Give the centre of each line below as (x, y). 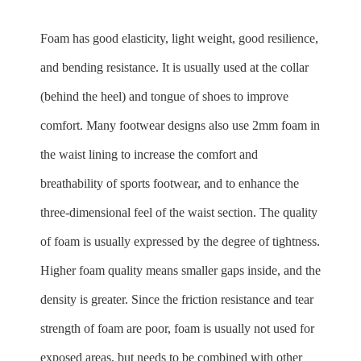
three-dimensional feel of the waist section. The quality (179, 212)
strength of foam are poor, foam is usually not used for (177, 328)
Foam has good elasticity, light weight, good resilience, (179, 38)
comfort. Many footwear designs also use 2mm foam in (180, 125)
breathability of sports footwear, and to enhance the (170, 183)
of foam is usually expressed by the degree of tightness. (180, 241)
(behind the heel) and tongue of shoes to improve (164, 96)
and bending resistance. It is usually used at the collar (174, 67)
